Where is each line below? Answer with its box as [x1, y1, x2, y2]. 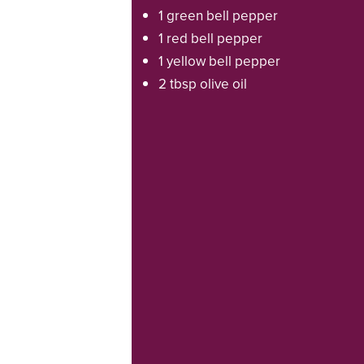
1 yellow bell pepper [158, 50, 280, 71]
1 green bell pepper [158, 5, 278, 25]
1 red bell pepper [158, 28, 262, 48]
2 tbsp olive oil [158, 73, 247, 93]
